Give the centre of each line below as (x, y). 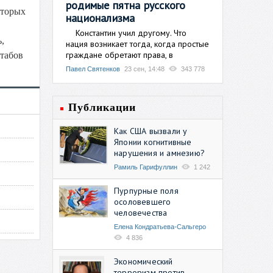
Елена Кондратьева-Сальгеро (160, 226)
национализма (101, 18)
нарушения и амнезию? (159, 153)
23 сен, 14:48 (144, 69)
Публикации (102, 107)
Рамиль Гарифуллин (146, 167)
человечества (141, 212)
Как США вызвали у (151, 131)
